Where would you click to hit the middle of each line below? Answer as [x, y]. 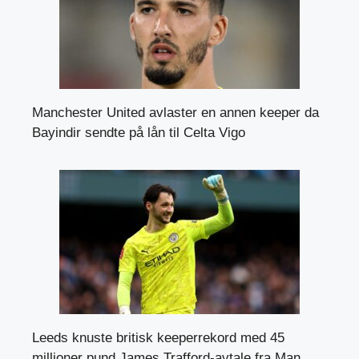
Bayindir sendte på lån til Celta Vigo [139, 133]
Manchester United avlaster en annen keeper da [175, 113]
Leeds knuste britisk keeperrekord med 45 [158, 338]
